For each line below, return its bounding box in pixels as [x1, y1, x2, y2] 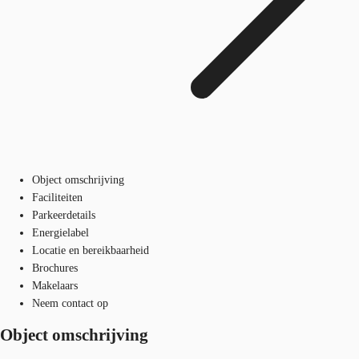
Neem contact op [32, 296, 108, 309]
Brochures [32, 261, 78, 274]
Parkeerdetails [32, 208, 95, 221]
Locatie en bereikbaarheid [32, 244, 149, 256]
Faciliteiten [32, 191, 83, 204]
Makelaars [32, 279, 78, 292]
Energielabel [32, 226, 89, 239]
